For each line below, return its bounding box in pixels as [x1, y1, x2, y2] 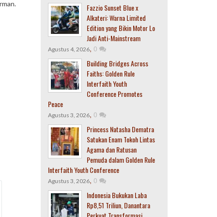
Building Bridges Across [86, 58, 148, 68]
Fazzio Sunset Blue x [86, 2, 138, 13]
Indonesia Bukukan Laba [86, 190, 147, 200]
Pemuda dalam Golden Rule [86, 155, 155, 165]
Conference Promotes [86, 89, 142, 99]
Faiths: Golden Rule [86, 68, 135, 78]
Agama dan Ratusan [86, 144, 137, 155]
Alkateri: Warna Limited [86, 13, 146, 23]
